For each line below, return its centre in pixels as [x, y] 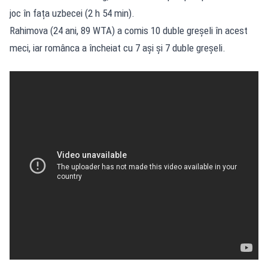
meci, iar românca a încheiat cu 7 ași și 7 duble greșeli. [118, 48]
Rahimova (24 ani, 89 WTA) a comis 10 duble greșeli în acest [129, 30]
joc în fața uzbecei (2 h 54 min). [72, 13]
